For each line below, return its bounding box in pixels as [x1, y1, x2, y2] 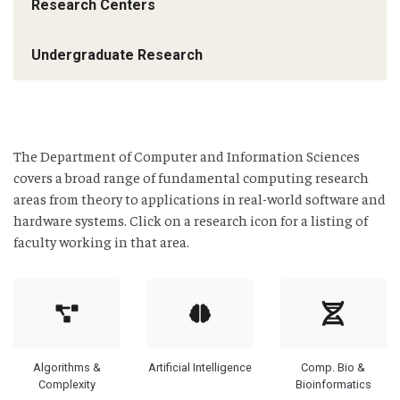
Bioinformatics [295, 378, 371, 392]
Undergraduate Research [31, 46, 203, 63]
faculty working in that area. [13, 232, 189, 250]
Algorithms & [32, 361, 101, 375]
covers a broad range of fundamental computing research [13, 168, 369, 186]
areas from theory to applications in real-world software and [13, 189, 386, 207]
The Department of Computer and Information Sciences [13, 146, 360, 164]
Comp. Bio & [301, 361, 366, 375]
